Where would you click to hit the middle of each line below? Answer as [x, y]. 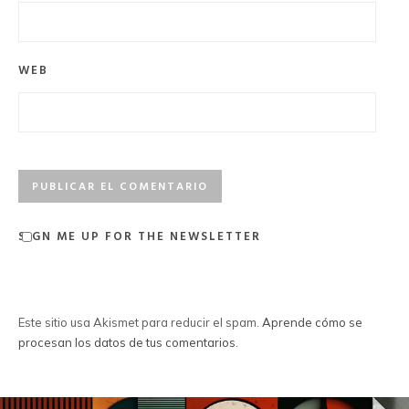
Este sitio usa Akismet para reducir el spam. [140, 322]
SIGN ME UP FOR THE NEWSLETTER [140, 237]
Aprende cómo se [312, 322]
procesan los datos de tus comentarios [127, 342]
